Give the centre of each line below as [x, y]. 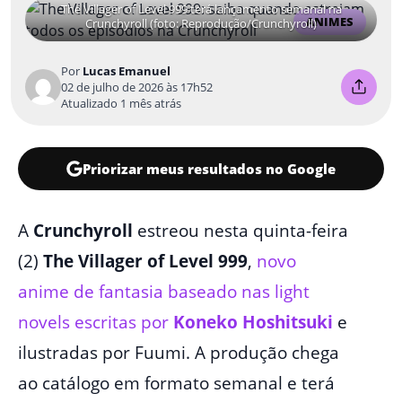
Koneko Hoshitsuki [253, 322]
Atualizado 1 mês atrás [121, 103]
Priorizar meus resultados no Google [210, 169]
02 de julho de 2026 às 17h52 [137, 87]
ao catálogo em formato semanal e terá [176, 383]
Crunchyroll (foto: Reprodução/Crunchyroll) [201, 23]
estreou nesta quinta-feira [240, 231]
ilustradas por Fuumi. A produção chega [179, 353]
